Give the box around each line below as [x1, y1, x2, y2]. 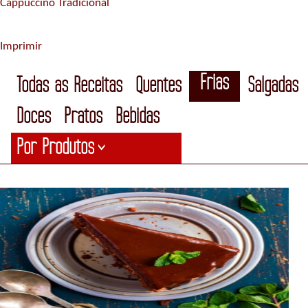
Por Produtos [16, 135, 94, 159]
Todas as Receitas [16, 74, 122, 97]
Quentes [135, 74, 181, 97]
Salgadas [247, 74, 298, 97]
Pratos [64, 104, 102, 128]
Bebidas [115, 104, 159, 128]
